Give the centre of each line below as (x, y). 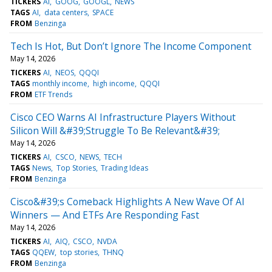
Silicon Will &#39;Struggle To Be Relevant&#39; (115, 130)
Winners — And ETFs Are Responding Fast (105, 215)
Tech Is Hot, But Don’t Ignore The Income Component (131, 46)
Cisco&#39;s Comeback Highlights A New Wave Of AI (127, 201)
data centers (66, 12)
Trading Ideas (124, 168)
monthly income (60, 83)
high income (114, 83)
